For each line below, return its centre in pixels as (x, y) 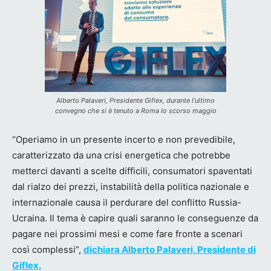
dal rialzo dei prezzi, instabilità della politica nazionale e (131, 186)
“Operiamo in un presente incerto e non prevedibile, (124, 139)
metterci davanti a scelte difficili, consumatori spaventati (132, 171)
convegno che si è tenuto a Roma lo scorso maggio (135, 110)
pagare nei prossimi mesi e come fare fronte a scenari (127, 233)
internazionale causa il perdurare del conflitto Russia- (127, 202)
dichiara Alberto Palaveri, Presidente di (170, 249)
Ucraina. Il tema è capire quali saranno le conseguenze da (135, 218)
